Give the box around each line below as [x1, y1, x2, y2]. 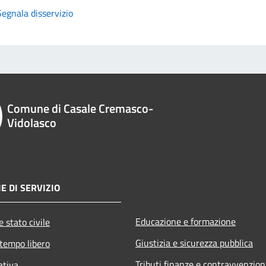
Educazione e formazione [135, 214, 236, 229]
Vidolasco [7, 113, 56, 132]
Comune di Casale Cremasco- [7, 99, 153, 118]
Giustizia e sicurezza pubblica [135, 235, 253, 250]
